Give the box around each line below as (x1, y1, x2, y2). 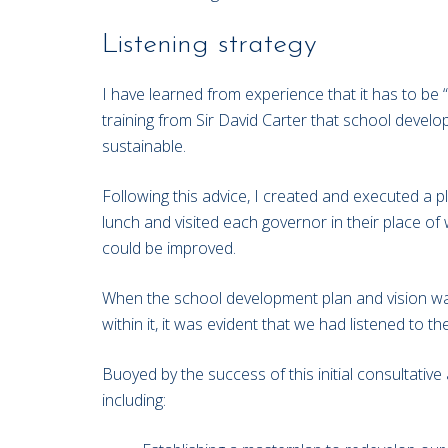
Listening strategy (102, 31, 317, 60)
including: (102, 389, 166, 412)
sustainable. (102, 135, 186, 158)
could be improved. (102, 237, 236, 260)
